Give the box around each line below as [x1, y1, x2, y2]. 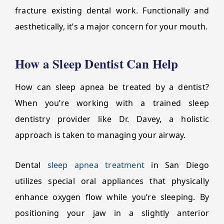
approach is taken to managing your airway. [15, 129, 186, 140]
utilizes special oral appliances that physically [15, 175, 209, 186]
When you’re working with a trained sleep [15, 97, 209, 108]
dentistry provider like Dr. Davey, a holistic [15, 113, 209, 124]
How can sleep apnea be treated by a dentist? [15, 81, 209, 92]
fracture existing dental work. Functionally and [15, 5, 209, 16]
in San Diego [144, 159, 209, 170]
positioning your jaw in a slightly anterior [15, 207, 209, 218]
